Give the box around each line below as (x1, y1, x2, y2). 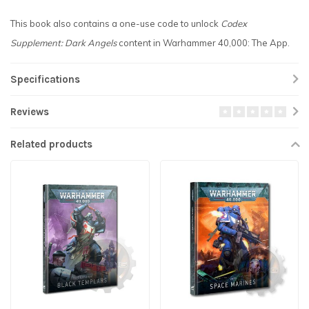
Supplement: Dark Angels (10, 37, 117, 49)
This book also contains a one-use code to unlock (10, 18, 221, 30)
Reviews (10, 106, 49, 119)
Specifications (10, 73, 80, 86)
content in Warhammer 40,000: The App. (117, 37, 290, 49)
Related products (10, 138, 92, 151)
